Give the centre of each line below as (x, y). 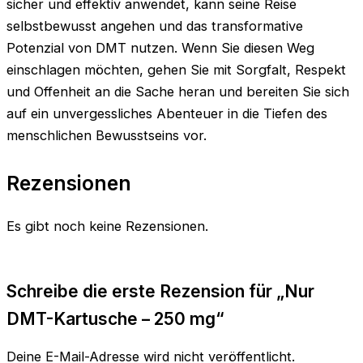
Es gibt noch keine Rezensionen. (107, 226)
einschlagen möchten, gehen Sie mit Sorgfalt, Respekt (176, 70)
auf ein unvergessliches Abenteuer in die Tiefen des (167, 114)
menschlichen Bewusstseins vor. (107, 136)
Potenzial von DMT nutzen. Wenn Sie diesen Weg (160, 48)
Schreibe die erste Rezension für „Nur (160, 291)
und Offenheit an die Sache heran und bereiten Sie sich (178, 92)
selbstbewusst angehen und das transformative (155, 26)
